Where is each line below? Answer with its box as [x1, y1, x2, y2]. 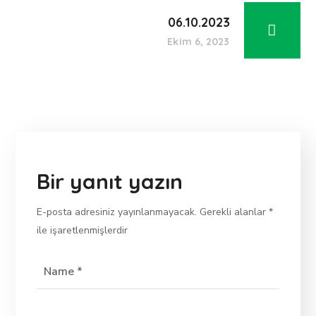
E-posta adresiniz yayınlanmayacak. [37, 205, 197, 219]
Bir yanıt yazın [37, 168, 183, 195]
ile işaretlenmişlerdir [37, 224, 128, 237]
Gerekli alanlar [197, 205, 269, 219]
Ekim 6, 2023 [167, 35, 230, 48]
